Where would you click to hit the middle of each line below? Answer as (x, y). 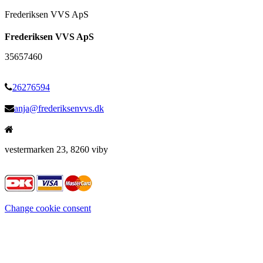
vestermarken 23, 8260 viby (56, 149)
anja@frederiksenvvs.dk (59, 108)
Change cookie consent (48, 208)
